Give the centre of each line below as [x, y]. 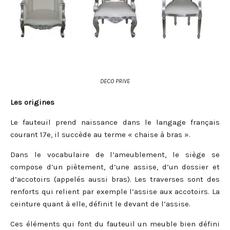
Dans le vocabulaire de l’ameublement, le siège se [115, 154]
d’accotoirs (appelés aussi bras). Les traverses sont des [115, 179]
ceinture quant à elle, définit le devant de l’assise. [100, 204]
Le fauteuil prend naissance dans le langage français [115, 122]
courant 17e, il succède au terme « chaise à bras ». [100, 134]
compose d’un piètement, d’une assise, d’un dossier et [115, 167]
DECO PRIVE [115, 81]
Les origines [32, 102]
